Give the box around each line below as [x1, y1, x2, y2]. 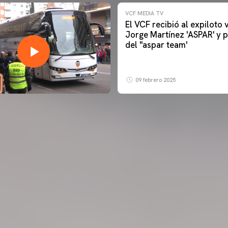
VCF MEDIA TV [125, 10, 164, 17]
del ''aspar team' [125, 39, 194, 50]
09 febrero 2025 [134, 76, 176, 84]
